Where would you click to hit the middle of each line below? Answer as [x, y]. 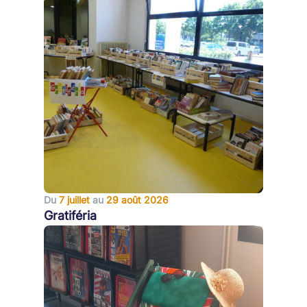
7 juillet [74, 200]
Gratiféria [70, 216]
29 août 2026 [137, 200]
